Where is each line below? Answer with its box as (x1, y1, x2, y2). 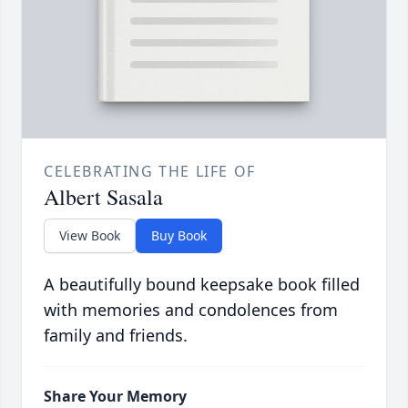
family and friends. (44, 324, 188, 347)
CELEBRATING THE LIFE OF (44, 161, 256, 182)
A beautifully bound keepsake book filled (44, 273, 360, 296)
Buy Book (151, 227, 207, 245)
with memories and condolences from (44, 299, 338, 321)
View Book (59, 227, 120, 245)
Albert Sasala (44, 182, 163, 212)
